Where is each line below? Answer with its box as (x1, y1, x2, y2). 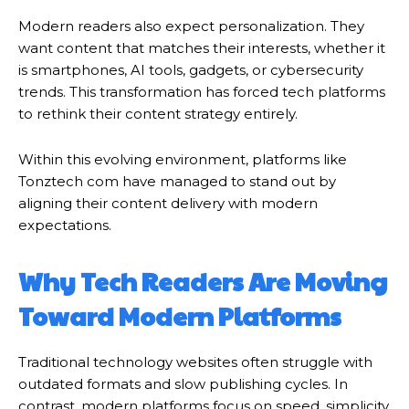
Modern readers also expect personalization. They (18, 17, 364, 36)
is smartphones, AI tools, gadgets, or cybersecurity (18, 61, 363, 79)
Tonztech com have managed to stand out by (18, 173, 336, 191)
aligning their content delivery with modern (18, 194, 318, 213)
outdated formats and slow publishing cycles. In (18, 375, 348, 393)
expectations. (18, 216, 111, 235)
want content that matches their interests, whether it (18, 39, 385, 58)
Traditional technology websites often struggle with (18, 353, 372, 372)
